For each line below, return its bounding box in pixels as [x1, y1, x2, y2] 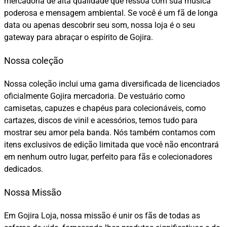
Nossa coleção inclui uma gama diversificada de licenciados [4, 79, 220, 89]
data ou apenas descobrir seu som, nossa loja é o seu [4, 20, 195, 30]
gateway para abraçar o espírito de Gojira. [4, 32, 153, 43]
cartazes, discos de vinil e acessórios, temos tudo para [4, 116, 198, 126]
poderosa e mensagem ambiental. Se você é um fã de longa [4, 8, 218, 18]
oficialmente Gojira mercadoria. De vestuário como [4, 91, 185, 101]
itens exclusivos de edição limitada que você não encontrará [4, 140, 219, 150]
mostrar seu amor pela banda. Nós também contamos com [4, 128, 215, 138]
